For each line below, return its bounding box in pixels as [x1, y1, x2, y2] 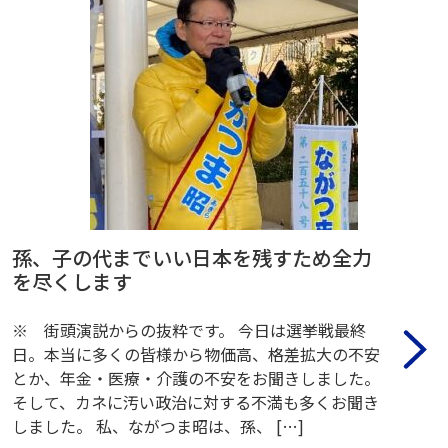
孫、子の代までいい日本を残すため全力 [12, 242, 372, 272]
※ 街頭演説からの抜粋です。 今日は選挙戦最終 [12, 317, 366, 342]
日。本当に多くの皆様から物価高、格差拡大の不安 [12, 341, 380, 366]
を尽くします [12, 266, 132, 296]
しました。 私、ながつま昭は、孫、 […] [12, 413, 304, 438]
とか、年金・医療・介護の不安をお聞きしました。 [12, 365, 380, 390]
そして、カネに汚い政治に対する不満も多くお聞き [12, 389, 379, 414]
